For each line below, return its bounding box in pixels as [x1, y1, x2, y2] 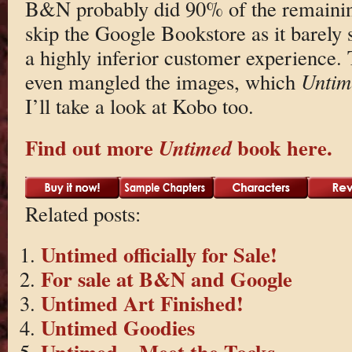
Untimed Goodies [40, 312, 195, 343]
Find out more [24, 131, 159, 163]
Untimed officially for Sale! [40, 239, 277, 270]
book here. [231, 131, 332, 163]
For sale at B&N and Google [40, 263, 292, 295]
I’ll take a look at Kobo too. [24, 92, 254, 120]
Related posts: [24, 199, 141, 227]
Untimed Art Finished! [40, 288, 244, 319]
